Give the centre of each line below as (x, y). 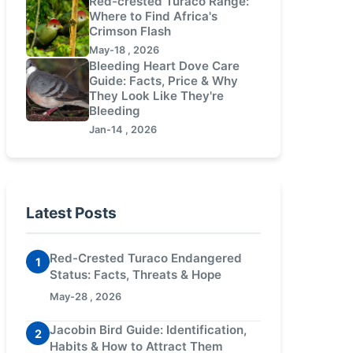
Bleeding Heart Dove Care (164, 66)
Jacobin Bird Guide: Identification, (148, 330)
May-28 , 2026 (85, 297)
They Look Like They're (156, 96)
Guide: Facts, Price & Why (163, 81)
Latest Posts (71, 213)
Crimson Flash (130, 31)
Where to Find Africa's (153, 16)
